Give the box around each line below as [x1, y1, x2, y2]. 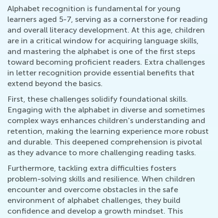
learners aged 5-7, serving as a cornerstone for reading [7, 15, 208, 24]
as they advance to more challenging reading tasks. [7, 148, 196, 158]
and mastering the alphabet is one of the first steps [7, 47, 195, 56]
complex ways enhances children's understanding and [7, 116, 205, 126]
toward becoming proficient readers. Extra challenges [7, 57, 205, 67]
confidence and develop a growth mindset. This [7, 206, 183, 216]
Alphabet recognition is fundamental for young [7, 4, 181, 14]
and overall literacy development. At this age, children [7, 25, 205, 35]
